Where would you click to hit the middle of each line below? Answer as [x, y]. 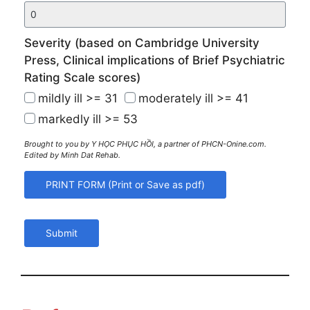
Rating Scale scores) [82, 77]
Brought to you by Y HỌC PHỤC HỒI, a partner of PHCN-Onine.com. [145, 144]
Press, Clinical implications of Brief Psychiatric [155, 60]
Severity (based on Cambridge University [142, 43]
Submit [62, 233]
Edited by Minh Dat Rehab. [72, 155]
